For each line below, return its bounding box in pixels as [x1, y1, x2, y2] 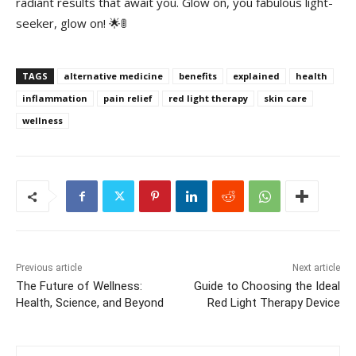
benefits [179, 70, 217, 82]
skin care [264, 92, 307, 104]
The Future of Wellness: [16, 279, 142, 293]
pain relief [103, 92, 153, 104]
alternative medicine [64, 70, 163, 82]
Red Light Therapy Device [207, 296, 340, 310]
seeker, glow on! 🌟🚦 [16, 15, 127, 31]
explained [233, 70, 280, 82]
